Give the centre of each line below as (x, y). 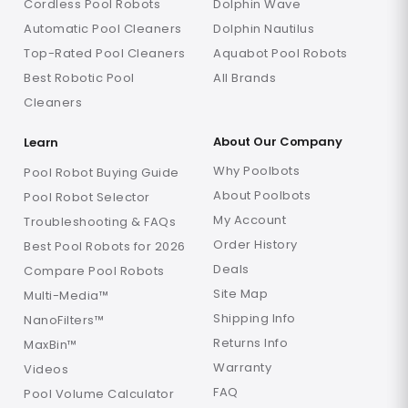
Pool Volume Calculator (99, 393)
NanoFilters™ (64, 320)
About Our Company (278, 142)
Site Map (240, 293)
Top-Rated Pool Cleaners (105, 54)
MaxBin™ (51, 344)
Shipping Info (255, 318)
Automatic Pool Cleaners (103, 29)
